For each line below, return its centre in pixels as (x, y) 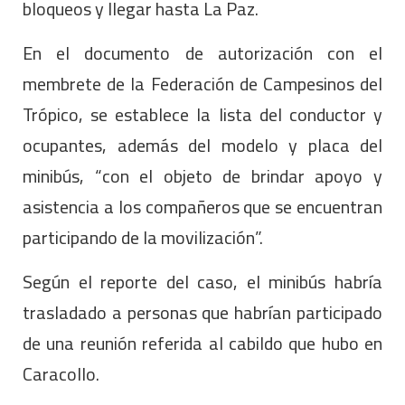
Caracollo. (61, 373)
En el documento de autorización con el (202, 52)
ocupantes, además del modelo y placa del (202, 145)
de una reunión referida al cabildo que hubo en (202, 343)
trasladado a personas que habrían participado (202, 312)
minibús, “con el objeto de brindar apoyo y (202, 175)
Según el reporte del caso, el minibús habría (202, 281)
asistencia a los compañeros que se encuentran (202, 206)
